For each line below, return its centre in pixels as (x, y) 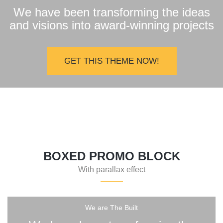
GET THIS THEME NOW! (111, 61)
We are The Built (111, 207)
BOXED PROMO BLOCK (111, 156)
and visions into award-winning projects (111, 25)
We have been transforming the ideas (111, 12)
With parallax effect (111, 169)
